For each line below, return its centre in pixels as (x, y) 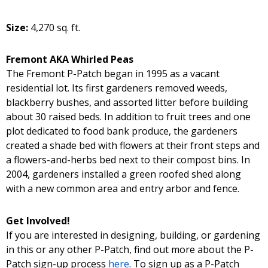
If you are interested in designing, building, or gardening (133, 235)
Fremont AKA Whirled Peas (71, 59)
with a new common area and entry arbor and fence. (123, 188)
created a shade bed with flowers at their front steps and (133, 145)
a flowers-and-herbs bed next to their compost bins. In (128, 159)
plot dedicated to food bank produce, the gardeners (122, 131)
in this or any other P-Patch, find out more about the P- (130, 249)
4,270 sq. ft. (55, 27)
